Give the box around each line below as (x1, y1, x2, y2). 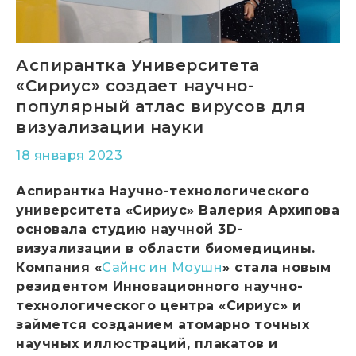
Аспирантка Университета (16, 55, 260, 75)
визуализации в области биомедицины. (16, 240, 315, 256)
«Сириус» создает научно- (16, 75, 254, 95)
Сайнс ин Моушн (102, 259, 222, 275)
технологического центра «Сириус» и (16, 297, 301, 313)
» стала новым (222, 259, 331, 275)
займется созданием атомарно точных (16, 316, 309, 332)
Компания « (16, 259, 102, 275)
